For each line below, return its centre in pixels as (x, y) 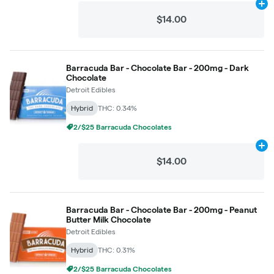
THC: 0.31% (117, 250)
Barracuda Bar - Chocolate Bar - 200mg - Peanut (161, 210)
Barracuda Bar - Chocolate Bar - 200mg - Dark (157, 68)
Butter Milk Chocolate (109, 220)
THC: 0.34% (117, 108)
